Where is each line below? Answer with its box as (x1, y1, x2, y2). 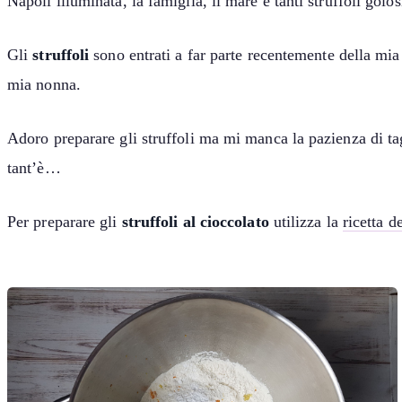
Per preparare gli (7, 213, 122, 232)
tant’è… (7, 159, 61, 178)
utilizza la (268, 213, 343, 232)
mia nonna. (7, 75, 81, 94)
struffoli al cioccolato (121, 213, 269, 232)
